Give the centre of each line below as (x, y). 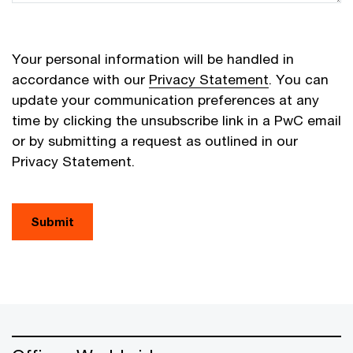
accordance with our (80, 80)
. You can (299, 80)
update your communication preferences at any (165, 100)
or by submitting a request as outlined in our (155, 141)
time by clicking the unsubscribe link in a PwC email (176, 121)
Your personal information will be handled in (153, 59)
